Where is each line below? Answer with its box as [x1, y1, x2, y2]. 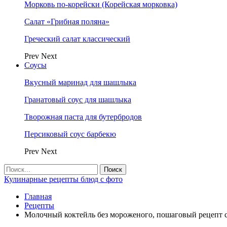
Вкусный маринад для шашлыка [24, 78, 136, 87]
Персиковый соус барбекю [24, 130, 116, 138]
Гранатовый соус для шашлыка [24, 95, 131, 104]
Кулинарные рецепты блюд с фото [4, 175, 123, 183]
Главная [24, 192, 52, 201]
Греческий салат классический [24, 34, 130, 43]
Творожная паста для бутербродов [24, 112, 142, 121]
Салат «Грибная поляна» [24, 17, 109, 26]
